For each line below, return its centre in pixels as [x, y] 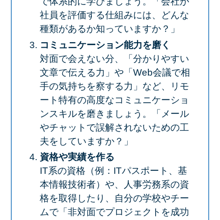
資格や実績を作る [77, 157]
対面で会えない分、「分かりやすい [114, 58]
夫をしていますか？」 [86, 141]
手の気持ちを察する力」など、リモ [114, 86]
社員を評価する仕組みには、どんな [114, 15]
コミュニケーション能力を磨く [105, 45]
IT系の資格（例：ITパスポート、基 [113, 171]
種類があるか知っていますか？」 [110, 29]
